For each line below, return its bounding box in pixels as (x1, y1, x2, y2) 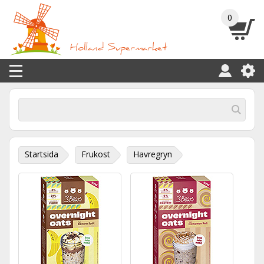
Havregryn (133, 148, 172, 160)
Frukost (81, 148, 110, 160)
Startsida (25, 148, 58, 160)
